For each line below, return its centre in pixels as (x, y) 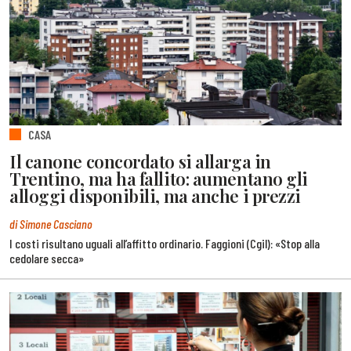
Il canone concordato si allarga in (140, 161)
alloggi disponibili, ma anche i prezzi (155, 195)
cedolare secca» (47, 258)
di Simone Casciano (51, 223)
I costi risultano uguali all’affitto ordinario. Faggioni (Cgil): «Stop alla (165, 243)
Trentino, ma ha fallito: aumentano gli (159, 178)
